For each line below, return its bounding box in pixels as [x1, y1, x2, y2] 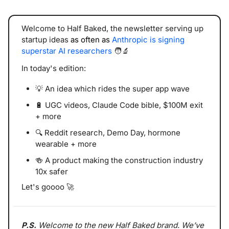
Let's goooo [21, 181, 66, 192]
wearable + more [35, 139, 97, 149]
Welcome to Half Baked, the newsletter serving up [21, 23, 203, 33]
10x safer [35, 166, 68, 176]
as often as [71, 34, 112, 44]
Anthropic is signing [112, 34, 185, 44]
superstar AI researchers [21, 45, 112, 56]
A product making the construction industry [43, 155, 203, 165]
